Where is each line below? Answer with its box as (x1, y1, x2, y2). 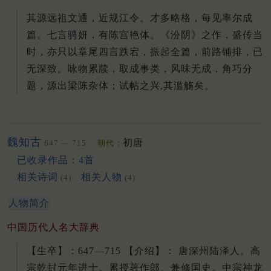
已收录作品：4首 (17, 154, 94, 165)
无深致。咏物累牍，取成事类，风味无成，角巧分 (27, 63, 253, 74)
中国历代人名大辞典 (7, 221, 100, 232)
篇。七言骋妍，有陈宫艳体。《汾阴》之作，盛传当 (27, 29, 263, 40)
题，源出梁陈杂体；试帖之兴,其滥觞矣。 (27, 80, 215, 91)
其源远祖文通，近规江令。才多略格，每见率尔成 (27, 12, 253, 23)
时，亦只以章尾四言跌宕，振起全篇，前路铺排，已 (27, 46, 263, 57)
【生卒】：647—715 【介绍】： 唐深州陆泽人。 (27, 245, 250, 256)
